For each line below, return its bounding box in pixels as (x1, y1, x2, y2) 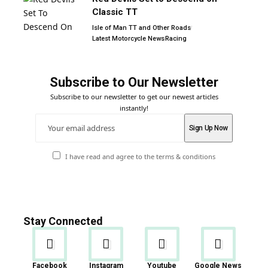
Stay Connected (23, 215, 103, 227)
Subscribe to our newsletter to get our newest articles (50, 92, 218, 102)
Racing (165, 35, 187, 43)
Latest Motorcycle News (92, 35, 165, 43)
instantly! (120, 103, 148, 113)
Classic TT (92, 7, 138, 18)
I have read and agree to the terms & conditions (65, 152, 215, 161)
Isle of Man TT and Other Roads (92, 24, 191, 32)
